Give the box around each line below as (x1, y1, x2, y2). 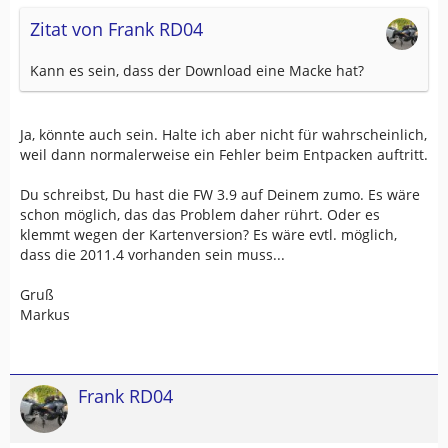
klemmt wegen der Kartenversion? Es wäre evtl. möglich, (20, 225, 397, 244)
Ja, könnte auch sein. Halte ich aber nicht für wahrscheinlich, (20, 125, 427, 144)
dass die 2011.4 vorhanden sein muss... (20, 245, 285, 264)
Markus (20, 305, 70, 324)
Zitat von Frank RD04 (30, 17, 203, 41)
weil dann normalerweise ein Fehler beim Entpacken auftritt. (20, 145, 428, 164)
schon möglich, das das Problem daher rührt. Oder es (20, 205, 380, 224)
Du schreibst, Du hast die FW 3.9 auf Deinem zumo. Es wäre (20, 185, 420, 204)
